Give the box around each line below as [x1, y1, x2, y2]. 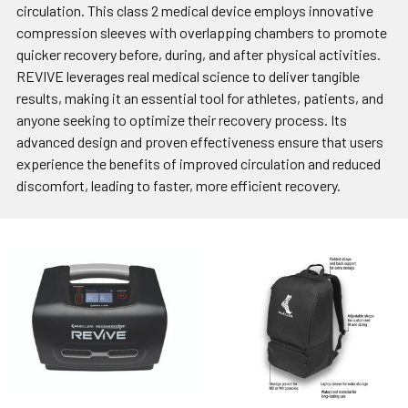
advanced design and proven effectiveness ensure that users [16, 133, 383, 151]
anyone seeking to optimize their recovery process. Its [16, 111, 347, 129]
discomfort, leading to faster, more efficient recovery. [16, 177, 341, 195]
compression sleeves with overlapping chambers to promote [16, 24, 387, 42]
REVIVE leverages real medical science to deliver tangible [16, 67, 360, 86]
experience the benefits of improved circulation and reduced [16, 155, 381, 173]
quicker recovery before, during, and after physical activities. [16, 46, 381, 64]
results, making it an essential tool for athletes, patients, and [16, 89, 383, 107]
